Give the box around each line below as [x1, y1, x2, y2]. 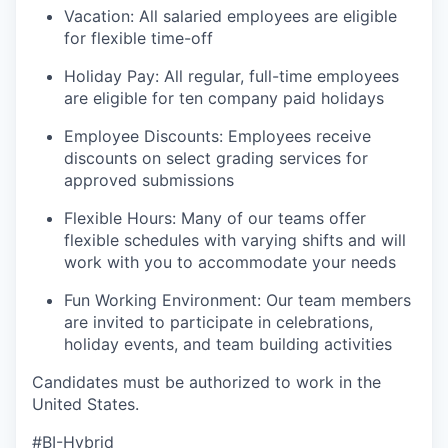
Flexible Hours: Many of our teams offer [64, 208, 366, 228]
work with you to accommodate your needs [64, 252, 396, 272]
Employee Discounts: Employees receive [64, 126, 371, 146]
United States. [32, 394, 139, 414]
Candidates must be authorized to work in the [32, 372, 381, 392]
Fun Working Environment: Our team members [64, 290, 411, 310]
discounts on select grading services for [64, 148, 368, 168]
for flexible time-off [64, 28, 213, 48]
